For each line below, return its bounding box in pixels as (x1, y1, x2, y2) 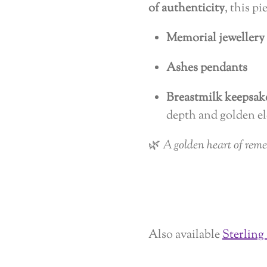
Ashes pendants (166, 59, 247, 77)
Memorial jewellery (166, 29, 265, 47)
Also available (148, 226, 222, 244)
